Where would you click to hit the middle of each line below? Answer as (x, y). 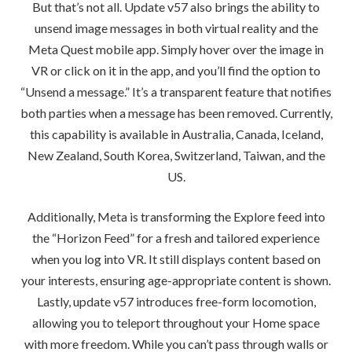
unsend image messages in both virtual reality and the (176, 27)
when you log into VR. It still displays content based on (176, 259)
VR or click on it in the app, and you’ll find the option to (176, 70)
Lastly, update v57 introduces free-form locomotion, (176, 302)
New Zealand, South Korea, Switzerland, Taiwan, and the (176, 155)
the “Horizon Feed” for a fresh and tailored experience (176, 238)
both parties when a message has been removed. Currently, (176, 112)
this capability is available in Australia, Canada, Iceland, (176, 134)
